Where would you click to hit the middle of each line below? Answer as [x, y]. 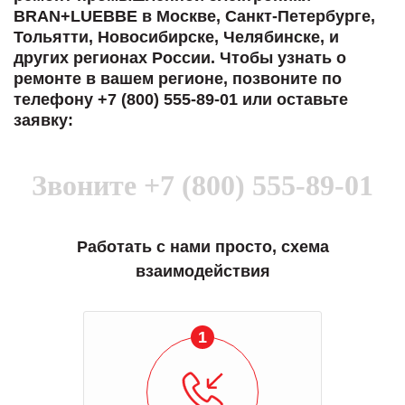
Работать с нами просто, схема [202, 247]
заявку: [43, 120]
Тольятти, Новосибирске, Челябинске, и [176, 37]
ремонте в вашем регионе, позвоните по [178, 79]
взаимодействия [202, 271]
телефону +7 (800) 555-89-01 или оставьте [181, 99]
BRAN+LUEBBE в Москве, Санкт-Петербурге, [194, 16]
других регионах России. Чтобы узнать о [180, 58]
